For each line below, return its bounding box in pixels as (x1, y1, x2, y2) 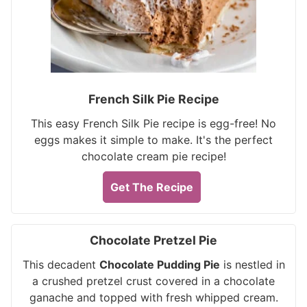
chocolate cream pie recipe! (81, 149, 226, 163)
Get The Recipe (110, 180, 193, 194)
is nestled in (219, 258, 285, 271)
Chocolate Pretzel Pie (90, 233, 217, 247)
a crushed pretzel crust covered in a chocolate (32, 274, 275, 288)
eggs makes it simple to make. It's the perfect (34, 133, 273, 147)
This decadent (22, 258, 99, 271)
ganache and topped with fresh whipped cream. (29, 291, 278, 304)
